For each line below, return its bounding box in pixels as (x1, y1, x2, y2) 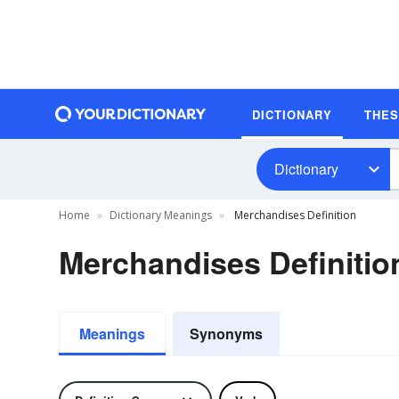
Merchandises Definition (232, 208, 356, 223)
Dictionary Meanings (110, 208, 212, 223)
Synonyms (190, 323, 263, 344)
